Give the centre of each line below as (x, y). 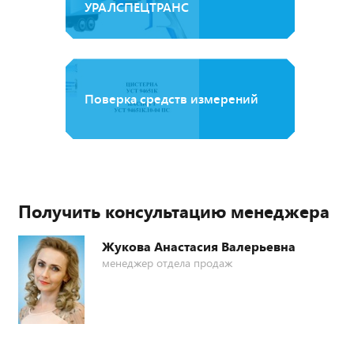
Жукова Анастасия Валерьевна (199, 247)
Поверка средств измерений (171, 99)
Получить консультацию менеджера (174, 211)
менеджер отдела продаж (167, 263)
